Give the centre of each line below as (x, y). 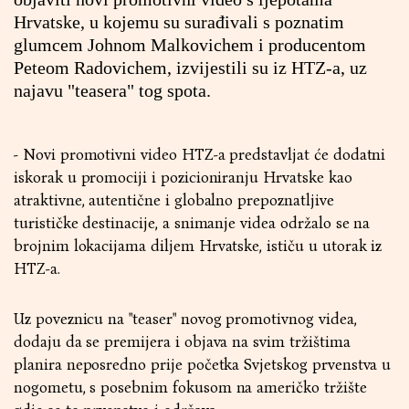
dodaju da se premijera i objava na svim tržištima (182, 342)
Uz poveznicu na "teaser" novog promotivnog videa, (185, 319)
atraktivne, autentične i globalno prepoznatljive (174, 200)
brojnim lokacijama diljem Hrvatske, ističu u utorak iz (198, 246)
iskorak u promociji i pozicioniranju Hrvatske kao (183, 178)
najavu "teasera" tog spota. (112, 90)
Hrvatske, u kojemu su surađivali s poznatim (179, 22)
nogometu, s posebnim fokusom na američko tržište (190, 388)
